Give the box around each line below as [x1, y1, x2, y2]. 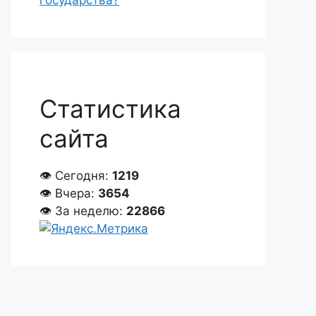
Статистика [39, 94, 181, 123]
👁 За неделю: [39, 204, 126, 218]
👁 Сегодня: [39, 169, 112, 183]
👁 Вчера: [39, 186, 98, 200]
